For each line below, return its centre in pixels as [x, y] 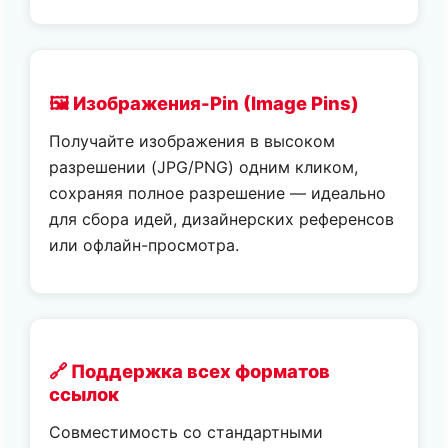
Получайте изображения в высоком [192, 140]
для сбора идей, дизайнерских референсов [222, 218]
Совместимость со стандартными [186, 432]
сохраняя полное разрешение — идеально [218, 192]
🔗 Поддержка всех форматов [190, 371]
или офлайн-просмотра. [144, 244]
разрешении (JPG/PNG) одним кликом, [204, 166]
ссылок [84, 394]
